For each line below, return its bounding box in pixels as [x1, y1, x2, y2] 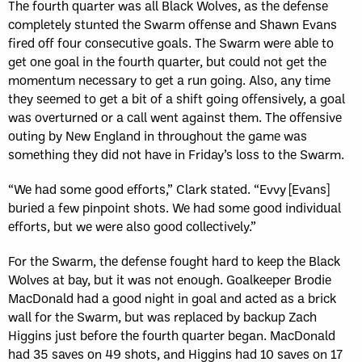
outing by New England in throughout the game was [8, 126, 307, 144]
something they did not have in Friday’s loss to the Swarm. [8, 145, 347, 162]
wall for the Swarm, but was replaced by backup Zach [8, 307, 317, 325]
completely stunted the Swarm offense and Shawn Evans [8, 15, 337, 32]
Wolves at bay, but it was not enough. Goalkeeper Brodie [8, 270, 331, 288]
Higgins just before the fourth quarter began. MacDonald [8, 326, 335, 343]
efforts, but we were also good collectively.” [8, 217, 256, 234]
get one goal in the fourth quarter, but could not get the [8, 52, 326, 69]
